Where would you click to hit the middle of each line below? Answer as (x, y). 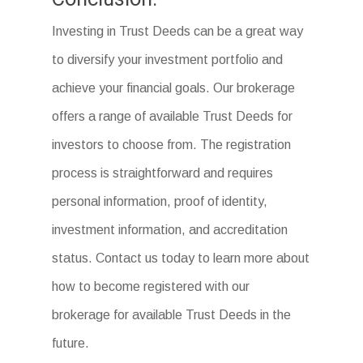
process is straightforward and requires (163, 173)
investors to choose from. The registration (172, 145)
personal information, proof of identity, (160, 202)
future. (71, 344)
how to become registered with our (151, 287)
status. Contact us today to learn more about (181, 258)
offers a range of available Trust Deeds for (173, 117)
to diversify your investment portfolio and (168, 60)
